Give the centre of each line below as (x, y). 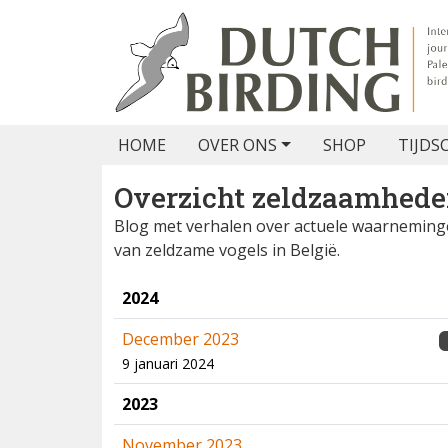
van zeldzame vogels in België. (227, 250)
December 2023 (180, 339)
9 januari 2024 (168, 363)
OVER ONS (237, 145)
